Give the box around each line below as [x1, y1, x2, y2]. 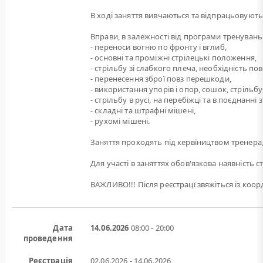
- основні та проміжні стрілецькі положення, [90, 52, 257, 63]
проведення [23, 233, 73, 244]
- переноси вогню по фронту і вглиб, [90, 42, 227, 52]
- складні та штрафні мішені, [90, 105, 195, 116]
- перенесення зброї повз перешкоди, [90, 73, 231, 84]
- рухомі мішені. [90, 116, 150, 126]
